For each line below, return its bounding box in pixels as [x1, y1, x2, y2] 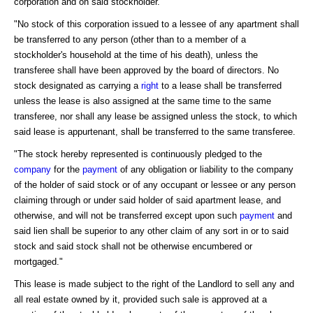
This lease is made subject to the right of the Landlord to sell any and [14, 278, 294, 289]
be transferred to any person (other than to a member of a [14, 34, 246, 45]
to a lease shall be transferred [159, 80, 282, 91]
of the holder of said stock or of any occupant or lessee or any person [14, 179, 296, 190]
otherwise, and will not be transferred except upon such [14, 210, 240, 221]
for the [51, 163, 82, 175]
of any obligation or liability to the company [117, 163, 293, 175]
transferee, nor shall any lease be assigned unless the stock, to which [14, 110, 297, 122]
